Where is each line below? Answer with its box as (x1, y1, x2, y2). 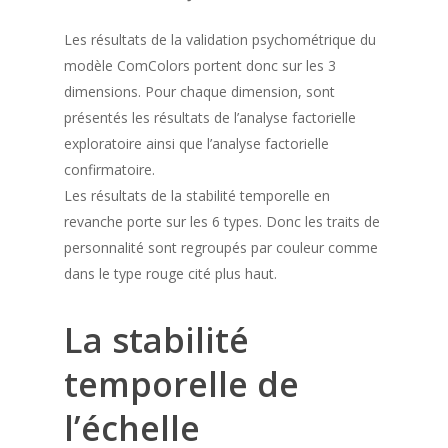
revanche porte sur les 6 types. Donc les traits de (64, 212, 380, 231)
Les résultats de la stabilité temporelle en (64, 186, 330, 205)
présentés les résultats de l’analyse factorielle (64, 108, 356, 127)
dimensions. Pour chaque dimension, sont (64, 82, 335, 101)
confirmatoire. (64, 160, 155, 179)
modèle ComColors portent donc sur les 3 (64, 56, 336, 75)
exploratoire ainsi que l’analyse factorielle (64, 134, 329, 153)
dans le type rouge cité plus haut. (64, 264, 277, 283)
